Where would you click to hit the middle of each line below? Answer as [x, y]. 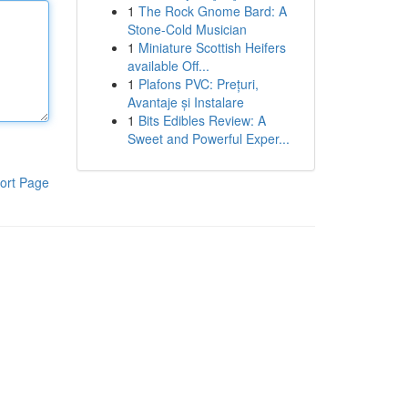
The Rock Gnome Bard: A [212, 11]
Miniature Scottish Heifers [212, 47]
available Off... [168, 66]
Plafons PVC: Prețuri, [198, 84]
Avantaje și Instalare [185, 102]
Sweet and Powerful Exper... [208, 138]
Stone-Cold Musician [187, 29]
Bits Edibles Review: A [202, 120]
